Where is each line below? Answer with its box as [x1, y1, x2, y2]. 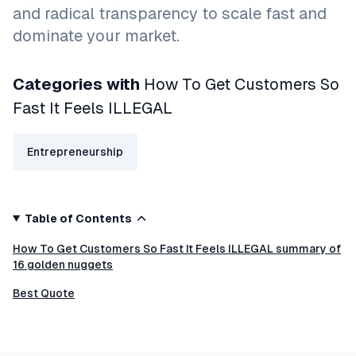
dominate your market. [13, 27, 180, 44]
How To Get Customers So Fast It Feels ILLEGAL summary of [13, 242, 341, 255]
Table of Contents [24, 212, 132, 225]
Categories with [13, 75, 144, 93]
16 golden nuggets [13, 258, 113, 271]
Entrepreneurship [27, 145, 123, 158]
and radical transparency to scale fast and [13, 5, 327, 22]
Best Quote [13, 287, 75, 300]
